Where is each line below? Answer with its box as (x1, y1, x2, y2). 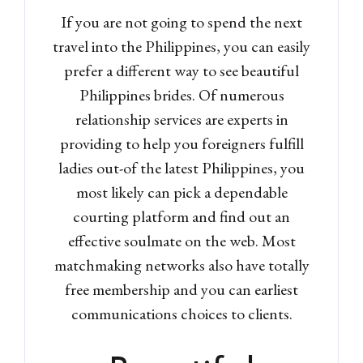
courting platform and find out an (73, 205, 290, 227)
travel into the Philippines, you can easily (53, 35, 310, 57)
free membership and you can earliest (65, 278, 298, 300)
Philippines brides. (79, 83, 195, 105)
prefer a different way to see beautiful (64, 59, 299, 81)
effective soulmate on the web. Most (67, 229, 296, 251)
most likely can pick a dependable (75, 181, 288, 203)
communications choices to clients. (70, 302, 293, 324)
